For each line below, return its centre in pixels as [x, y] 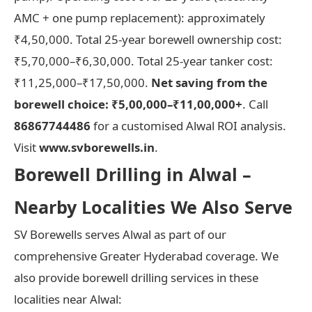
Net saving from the [209, 82]
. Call [255, 104]
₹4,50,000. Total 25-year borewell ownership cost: [148, 39]
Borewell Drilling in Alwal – [133, 174]
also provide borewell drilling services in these [136, 277]
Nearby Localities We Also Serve [153, 206]
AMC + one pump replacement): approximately [140, 17]
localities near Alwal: [68, 299]
